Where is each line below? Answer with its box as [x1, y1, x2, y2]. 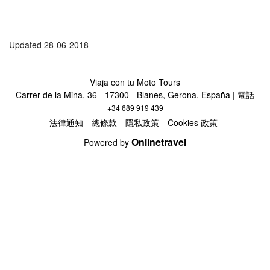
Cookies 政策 [168, 116, 218, 128]
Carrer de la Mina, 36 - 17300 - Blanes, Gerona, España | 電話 [16, 88, 254, 101]
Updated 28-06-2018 [9, 39, 89, 51]
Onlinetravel [131, 134, 186, 149]
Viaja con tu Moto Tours [90, 75, 180, 88]
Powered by [84, 136, 131, 148]
